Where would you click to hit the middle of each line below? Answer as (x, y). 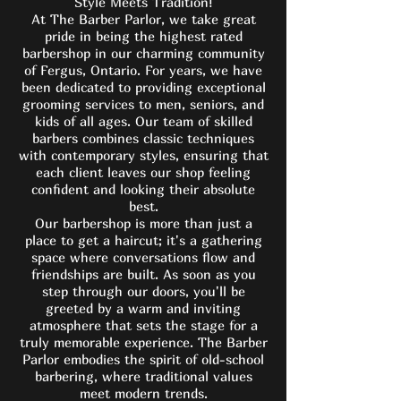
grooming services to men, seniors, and (143, 104)
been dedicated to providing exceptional (143, 87)
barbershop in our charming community (143, 53)
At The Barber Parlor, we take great (143, 19)
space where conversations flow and (143, 257)
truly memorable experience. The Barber (143, 342)
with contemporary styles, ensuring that (143, 155)
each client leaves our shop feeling (143, 172)
